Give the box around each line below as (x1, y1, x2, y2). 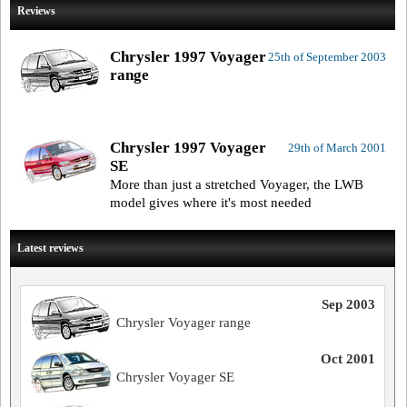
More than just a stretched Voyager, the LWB (110, 177, 363, 192)
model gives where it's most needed (110, 195, 312, 210)
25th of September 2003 (267, 50, 386, 64)
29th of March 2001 (287, 141, 386, 154)
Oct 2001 (320, 352, 375, 366)
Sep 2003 (321, 297, 375, 312)
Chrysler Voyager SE (116, 370, 234, 384)
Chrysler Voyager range (116, 315, 251, 330)
